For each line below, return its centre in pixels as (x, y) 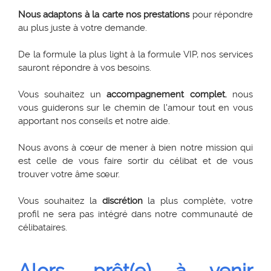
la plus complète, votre (198, 201)
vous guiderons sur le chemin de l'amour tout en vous (135, 108)
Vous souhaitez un (63, 94)
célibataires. (44, 227)
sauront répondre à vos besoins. (85, 68)
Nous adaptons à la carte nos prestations (104, 15)
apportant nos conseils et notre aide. (94, 121)
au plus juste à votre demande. (83, 28)
